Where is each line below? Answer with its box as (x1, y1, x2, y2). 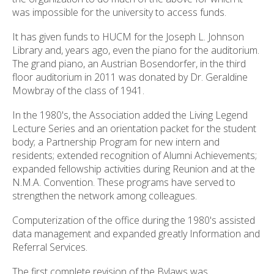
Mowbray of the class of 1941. (12, 84, 144, 98)
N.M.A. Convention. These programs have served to (12, 176, 235, 190)
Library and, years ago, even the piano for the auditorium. (12, 43, 259, 57)
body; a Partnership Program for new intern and (12, 135, 220, 149)
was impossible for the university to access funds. (12, 6, 226, 20)
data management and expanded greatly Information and (12, 227, 260, 241)
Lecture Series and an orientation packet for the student (12, 122, 256, 136)
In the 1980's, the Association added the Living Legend (12, 108, 248, 122)
